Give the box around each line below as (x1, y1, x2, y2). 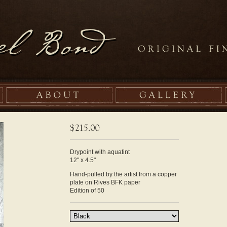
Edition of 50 (70, 186, 104, 194)
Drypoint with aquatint (70, 148, 130, 156)
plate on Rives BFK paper (70, 178, 140, 186)
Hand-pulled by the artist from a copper (70, 170, 177, 178)
